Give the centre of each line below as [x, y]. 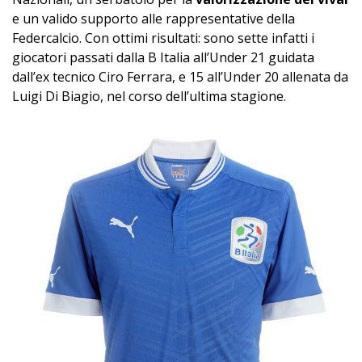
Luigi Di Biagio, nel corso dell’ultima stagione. [149, 97]
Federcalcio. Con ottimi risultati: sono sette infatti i [163, 38]
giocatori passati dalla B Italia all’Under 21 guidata [163, 58]
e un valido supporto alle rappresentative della [154, 19]
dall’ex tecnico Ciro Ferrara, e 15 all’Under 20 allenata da [180, 77]
